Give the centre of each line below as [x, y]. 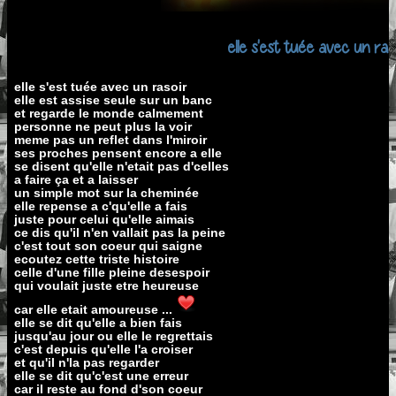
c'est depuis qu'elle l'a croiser [103, 349]
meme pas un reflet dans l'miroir [110, 139]
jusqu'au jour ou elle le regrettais [114, 335]
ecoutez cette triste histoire [97, 259]
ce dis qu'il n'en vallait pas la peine [120, 232]
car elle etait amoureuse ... [95, 309]
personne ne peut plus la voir [103, 126]
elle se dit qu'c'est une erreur [101, 375]
